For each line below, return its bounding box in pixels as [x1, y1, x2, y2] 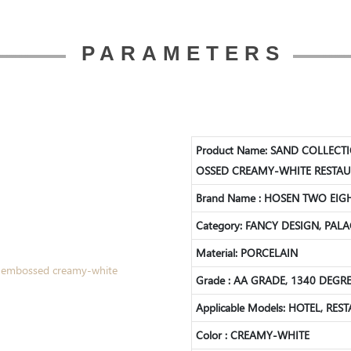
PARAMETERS [81, 42, 285, 66]
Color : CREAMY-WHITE [195, 327, 309, 342]
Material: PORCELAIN [195, 244, 298, 260]
